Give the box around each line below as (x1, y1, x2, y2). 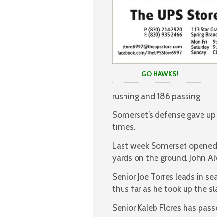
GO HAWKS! (112, 69, 179, 78)
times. (112, 122, 135, 132)
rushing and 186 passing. (112, 91, 201, 101)
